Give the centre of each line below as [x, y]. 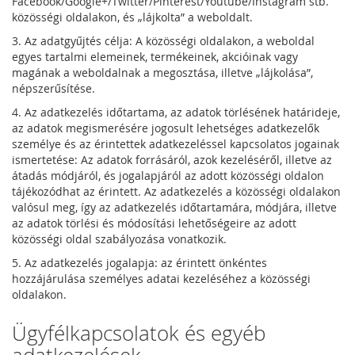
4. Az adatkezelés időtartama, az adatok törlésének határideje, [176, 112]
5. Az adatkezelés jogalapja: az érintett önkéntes [139, 263]
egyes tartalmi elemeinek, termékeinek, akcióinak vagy [155, 57]
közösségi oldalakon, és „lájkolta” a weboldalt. [132, 17]
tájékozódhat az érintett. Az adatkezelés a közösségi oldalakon [176, 191]
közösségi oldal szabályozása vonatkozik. [119, 239]
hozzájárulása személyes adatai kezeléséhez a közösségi [161, 279]
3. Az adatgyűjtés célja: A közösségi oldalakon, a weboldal [163, 41]
